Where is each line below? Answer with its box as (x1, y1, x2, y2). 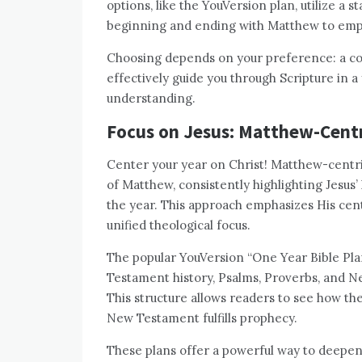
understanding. (107, 90, 196, 106)
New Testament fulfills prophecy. (107, 309, 297, 326)
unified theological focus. (107, 217, 250, 233)
